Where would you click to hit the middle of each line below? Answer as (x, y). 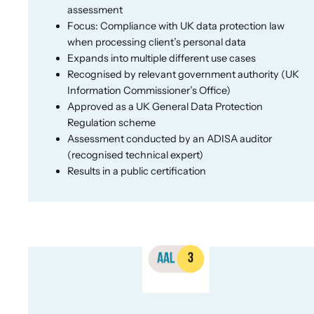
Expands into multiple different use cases (162, 58)
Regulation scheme (111, 122)
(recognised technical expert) (135, 155)
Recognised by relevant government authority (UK (183, 74)
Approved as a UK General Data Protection (165, 106)
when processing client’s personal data (157, 42)
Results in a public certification (137, 171)
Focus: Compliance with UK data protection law (176, 26)
